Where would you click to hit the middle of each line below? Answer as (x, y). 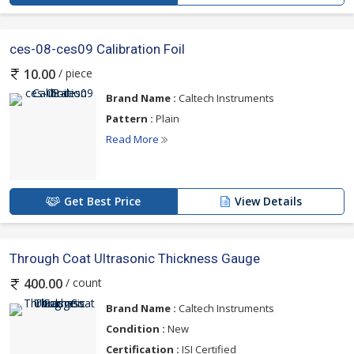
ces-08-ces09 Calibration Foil (97, 49)
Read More (134, 139)
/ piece (74, 73)
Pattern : (130, 119)
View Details (268, 201)
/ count (82, 283)
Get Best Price (102, 201)
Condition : (136, 328)
